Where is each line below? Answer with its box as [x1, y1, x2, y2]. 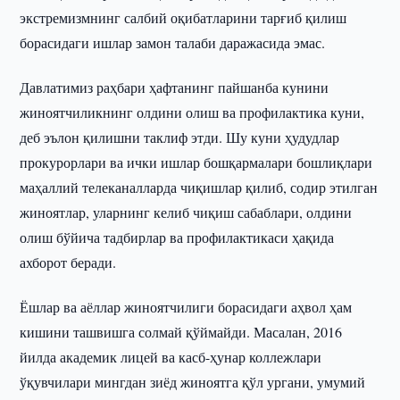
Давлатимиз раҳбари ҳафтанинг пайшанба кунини [20, 78, 329, 96]
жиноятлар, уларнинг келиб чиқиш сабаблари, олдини [20, 203, 353, 221]
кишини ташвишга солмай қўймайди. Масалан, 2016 [20, 322, 343, 341]
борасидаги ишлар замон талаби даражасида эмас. [20, 33, 326, 52]
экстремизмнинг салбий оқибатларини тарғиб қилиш [20, 8, 347, 27]
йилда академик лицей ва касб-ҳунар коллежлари [20, 347, 322, 366]
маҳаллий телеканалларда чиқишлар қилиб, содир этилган [20, 178, 379, 196]
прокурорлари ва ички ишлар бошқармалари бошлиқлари [20, 153, 373, 171]
